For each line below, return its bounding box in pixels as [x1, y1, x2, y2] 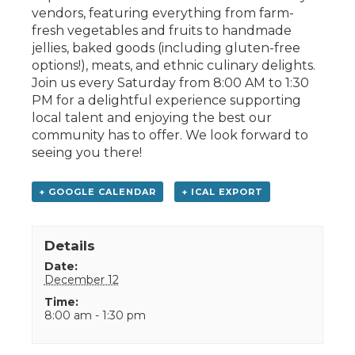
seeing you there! [32, 144, 142, 160]
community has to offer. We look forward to [32, 127, 308, 143]
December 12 [44, 272, 119, 287]
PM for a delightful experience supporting [32, 92, 301, 108]
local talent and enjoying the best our [32, 109, 272, 125]
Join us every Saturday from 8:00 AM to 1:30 [32, 74, 309, 90]
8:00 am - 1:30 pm [44, 307, 146, 323]
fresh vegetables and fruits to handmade [32, 22, 292, 38]
